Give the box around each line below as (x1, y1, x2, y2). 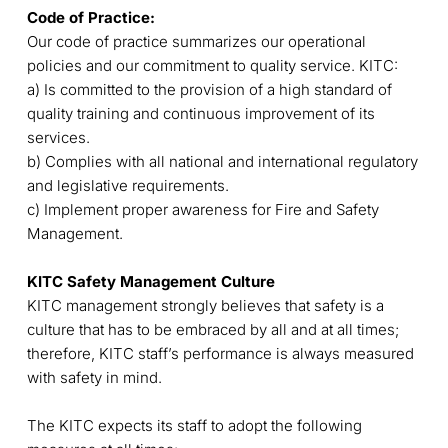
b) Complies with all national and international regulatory (26, 151, 418, 171)
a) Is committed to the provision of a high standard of (26, 79, 392, 99)
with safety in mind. (26, 367, 162, 387)
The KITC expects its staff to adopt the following (26, 415, 362, 435)
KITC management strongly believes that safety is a (26, 295, 384, 315)
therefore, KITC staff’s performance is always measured (26, 343, 414, 363)
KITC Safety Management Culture (26, 271, 275, 291)
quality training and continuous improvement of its (26, 103, 375, 123)
